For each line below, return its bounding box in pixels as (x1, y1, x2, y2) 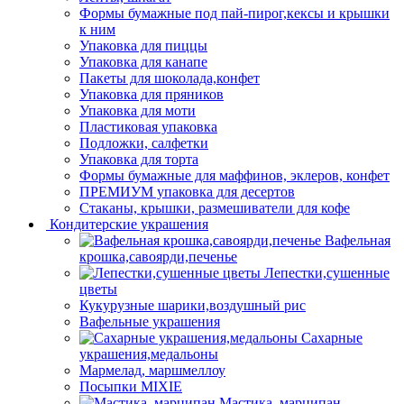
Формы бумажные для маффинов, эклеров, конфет (79, 167, 390, 183)
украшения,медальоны (79, 345, 218, 362)
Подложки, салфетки (79, 134, 208, 151)
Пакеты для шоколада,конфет (79, 69, 260, 86)
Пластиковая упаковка (79, 118, 217, 134)
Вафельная (325, 232, 390, 248)
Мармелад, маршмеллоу (79, 362, 225, 378)
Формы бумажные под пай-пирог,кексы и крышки (79, 5, 390, 21)
